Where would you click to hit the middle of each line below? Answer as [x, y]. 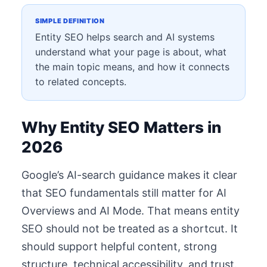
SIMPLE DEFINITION [70, 21]
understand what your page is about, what [131, 52]
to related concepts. [81, 82]
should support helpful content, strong [119, 246]
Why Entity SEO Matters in [121, 127]
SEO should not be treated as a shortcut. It [130, 229]
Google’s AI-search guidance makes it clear [129, 175]
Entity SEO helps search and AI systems [125, 37]
